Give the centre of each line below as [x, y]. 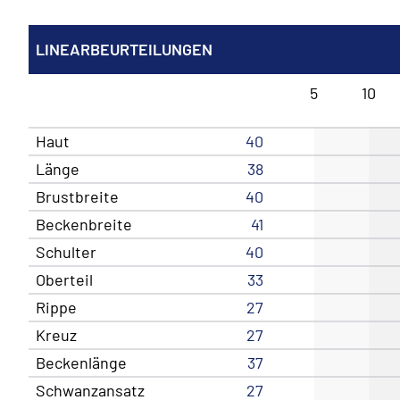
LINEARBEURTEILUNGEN [125, 49]
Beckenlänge [82, 362]
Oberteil [65, 279]
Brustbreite [78, 196]
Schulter [67, 251]
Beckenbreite [84, 224]
